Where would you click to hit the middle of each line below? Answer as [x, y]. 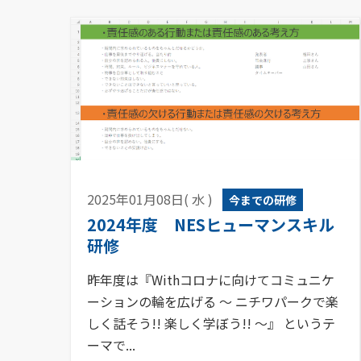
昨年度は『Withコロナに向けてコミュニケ [211, 279]
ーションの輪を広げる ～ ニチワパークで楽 [213, 301]
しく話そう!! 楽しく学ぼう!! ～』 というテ [211, 323]
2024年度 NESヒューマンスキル [211, 224]
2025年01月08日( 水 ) [150, 199]
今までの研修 [263, 199]
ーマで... [111, 344]
